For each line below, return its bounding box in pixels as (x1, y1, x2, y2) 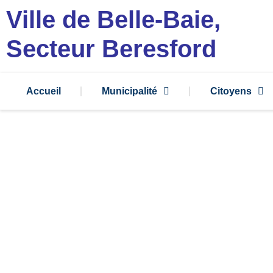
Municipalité (101, 86, 157, 96)
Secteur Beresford (6, 35, 216, 62)
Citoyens (210, 86, 252, 96)
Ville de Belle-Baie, (6, 6, 221, 33)
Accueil (26, 86, 61, 96)
